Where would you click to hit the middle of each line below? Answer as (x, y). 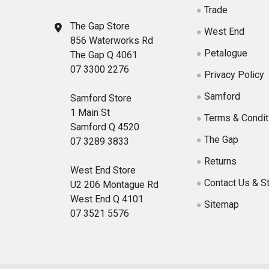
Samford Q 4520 (105, 127)
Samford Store (101, 98)
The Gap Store (100, 26)
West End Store (103, 170)
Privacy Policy (234, 74)
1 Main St (90, 112)
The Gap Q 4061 (104, 55)
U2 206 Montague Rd (114, 184)
